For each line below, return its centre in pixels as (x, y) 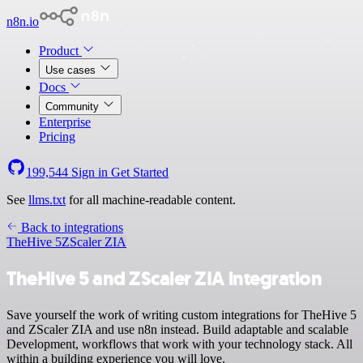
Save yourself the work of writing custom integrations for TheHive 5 (181, 314)
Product (60, 51)
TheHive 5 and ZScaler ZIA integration (164, 278)
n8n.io (23, 21)
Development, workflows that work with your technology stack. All (179, 344)
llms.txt (47, 200)
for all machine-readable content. (151, 200)
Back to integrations (70, 227)
